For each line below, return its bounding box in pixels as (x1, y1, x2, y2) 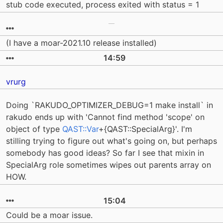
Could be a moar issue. (6, 210, 93, 221)
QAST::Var (62, 124, 99, 134)
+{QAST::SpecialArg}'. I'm (99, 124, 192, 134)
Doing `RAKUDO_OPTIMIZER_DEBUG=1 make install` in (6, 100, 213, 111)
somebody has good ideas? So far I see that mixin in (6, 148, 204, 158)
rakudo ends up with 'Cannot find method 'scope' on (6, 112, 205, 122)
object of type (6, 124, 62, 134)
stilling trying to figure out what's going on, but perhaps (6, 136, 217, 146)
